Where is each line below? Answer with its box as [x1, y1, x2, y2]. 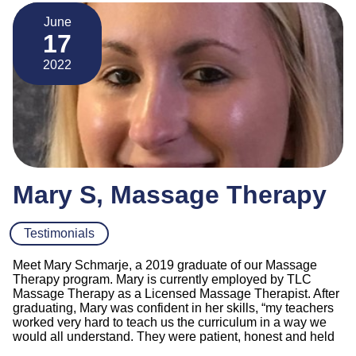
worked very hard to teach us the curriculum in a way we [13, 315, 327, 329]
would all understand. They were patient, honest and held [13, 329, 335, 343]
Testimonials [24, 226, 95, 240]
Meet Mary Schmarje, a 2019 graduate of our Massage [13, 257, 317, 272]
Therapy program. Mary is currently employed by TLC [13, 272, 311, 286]
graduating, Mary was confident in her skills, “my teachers [13, 300, 334, 315]
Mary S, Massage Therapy [13, 180, 327, 209]
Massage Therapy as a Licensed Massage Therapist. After [13, 286, 339, 300]
